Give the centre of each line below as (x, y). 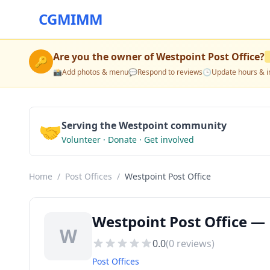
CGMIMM (71, 19)
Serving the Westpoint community (144, 125)
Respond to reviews (170, 72)
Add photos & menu (95, 72)
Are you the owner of (105, 57)
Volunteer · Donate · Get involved (128, 140)
